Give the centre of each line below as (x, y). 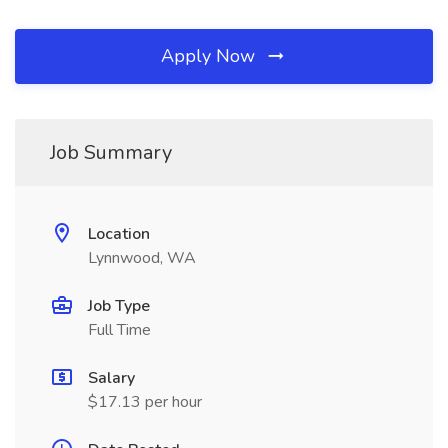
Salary (111, 378)
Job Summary (111, 152)
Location (119, 234)
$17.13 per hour (145, 402)
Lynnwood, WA (142, 258)
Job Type (119, 306)
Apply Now (210, 56)
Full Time (119, 330)
